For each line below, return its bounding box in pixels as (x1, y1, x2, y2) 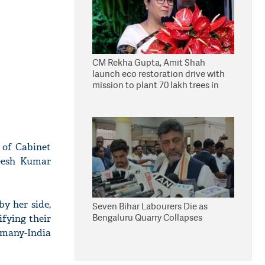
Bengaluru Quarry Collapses (92, 211, 202, 224)
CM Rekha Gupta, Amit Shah (92, 56, 205, 69)
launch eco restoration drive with (92, 67, 225, 80)
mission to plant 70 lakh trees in (92, 79, 219, 91)
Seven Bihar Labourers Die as (92, 200, 208, 212)
